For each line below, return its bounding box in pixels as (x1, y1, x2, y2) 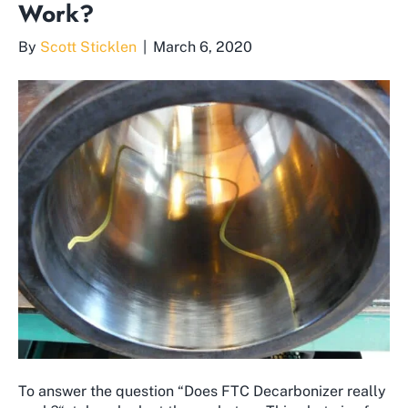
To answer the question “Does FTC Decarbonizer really (18, 382, 386, 400)
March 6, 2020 (153, 37, 252, 56)
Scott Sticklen (40, 37, 137, 56)
